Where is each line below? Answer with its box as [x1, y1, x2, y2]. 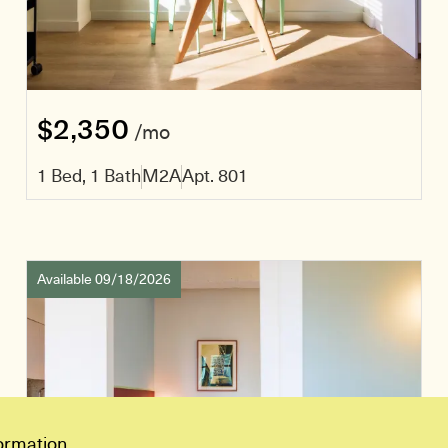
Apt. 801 [182, 164, 248, 187]
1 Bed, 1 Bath [37, 164, 141, 187]
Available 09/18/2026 [37, 270, 171, 288]
